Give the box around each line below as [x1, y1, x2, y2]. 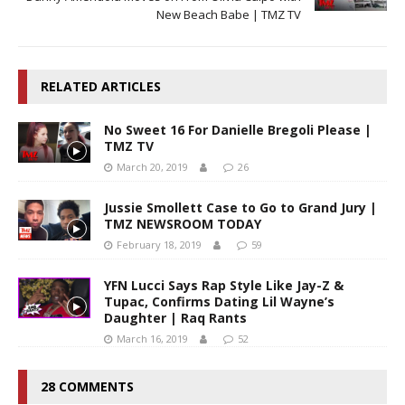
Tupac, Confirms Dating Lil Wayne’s [104, 292, 334, 310]
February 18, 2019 [117, 237, 202, 251]
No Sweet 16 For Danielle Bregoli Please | [104, 120, 372, 138]
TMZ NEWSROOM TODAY [104, 214, 261, 232]
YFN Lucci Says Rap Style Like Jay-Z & [104, 276, 344, 294]
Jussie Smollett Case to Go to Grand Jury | [104, 198, 377, 216]
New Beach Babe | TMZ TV [156, 5, 301, 23]
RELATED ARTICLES [41, 77, 161, 95]
